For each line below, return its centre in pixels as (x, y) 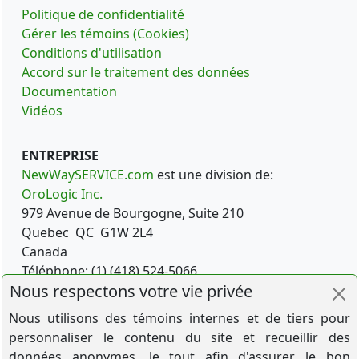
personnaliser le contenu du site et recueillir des (179, 338)
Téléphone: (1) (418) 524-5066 (109, 271)
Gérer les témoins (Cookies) (105, 34)
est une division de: (214, 175)
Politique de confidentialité (103, 15)
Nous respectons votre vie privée (131, 292)
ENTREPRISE (60, 156)
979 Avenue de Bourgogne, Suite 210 (133, 214)
